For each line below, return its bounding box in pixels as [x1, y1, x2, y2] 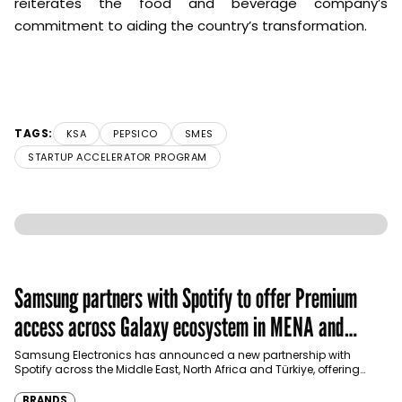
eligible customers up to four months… [14, 376, 221, 392]
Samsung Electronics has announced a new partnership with [14, 347, 351, 363]
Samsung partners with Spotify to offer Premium [14, 282, 357, 315]
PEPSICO [113, 127, 158, 142]
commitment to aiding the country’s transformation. [14, 16, 367, 36]
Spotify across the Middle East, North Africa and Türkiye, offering [14, 362, 360, 378]
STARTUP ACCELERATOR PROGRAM [28, 150, 207, 165]
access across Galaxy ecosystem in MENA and [14, 310, 345, 344]
